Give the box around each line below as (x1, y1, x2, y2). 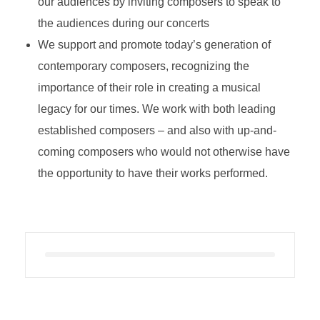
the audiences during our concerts (37, 16, 212, 29)
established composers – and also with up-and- (37, 124, 276, 136)
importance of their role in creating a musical (37, 81, 261, 94)
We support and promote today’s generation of (37, 38, 271, 51)
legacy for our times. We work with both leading (37, 102, 276, 115)
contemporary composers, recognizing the (37, 59, 249, 72)
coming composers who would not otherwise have (37, 145, 290, 158)
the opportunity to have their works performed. (37, 166, 271, 179)
